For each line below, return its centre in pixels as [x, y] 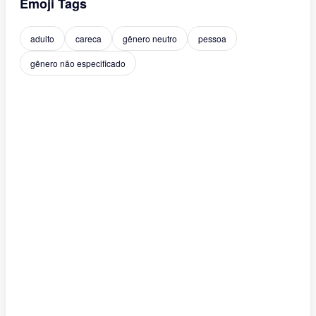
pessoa [212, 38]
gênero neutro [150, 38]
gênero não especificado [78, 63]
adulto [42, 38]
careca [89, 38]
